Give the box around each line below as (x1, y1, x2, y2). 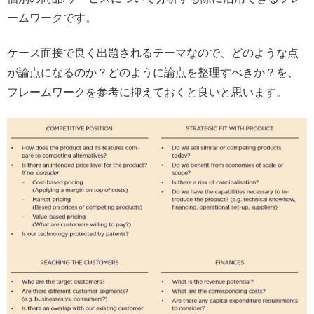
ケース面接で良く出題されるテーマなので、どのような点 (7, 46, 299, 59)
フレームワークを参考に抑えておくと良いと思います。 (7, 86, 287, 98)
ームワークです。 (7, 11, 97, 24)
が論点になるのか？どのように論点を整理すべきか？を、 (7, 66, 299, 78)
